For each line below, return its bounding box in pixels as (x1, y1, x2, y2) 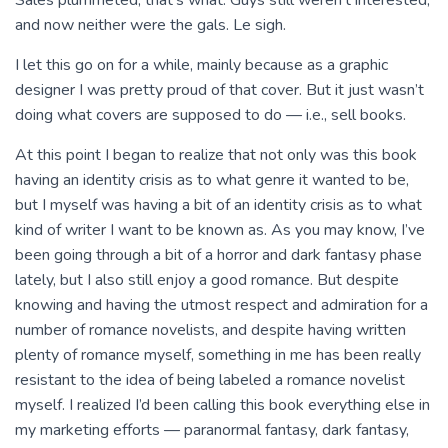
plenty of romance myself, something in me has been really (15, 344, 421, 366)
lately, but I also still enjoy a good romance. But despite (15, 269, 399, 291)
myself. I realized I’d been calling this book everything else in (15, 394, 430, 416)
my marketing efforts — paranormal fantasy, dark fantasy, (15, 419, 409, 441)
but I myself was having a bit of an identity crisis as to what (15, 194, 422, 216)
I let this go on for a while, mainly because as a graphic (15, 54, 388, 76)
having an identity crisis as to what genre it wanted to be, (15, 169, 409, 191)
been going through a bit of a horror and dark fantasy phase (15, 244, 422, 266)
